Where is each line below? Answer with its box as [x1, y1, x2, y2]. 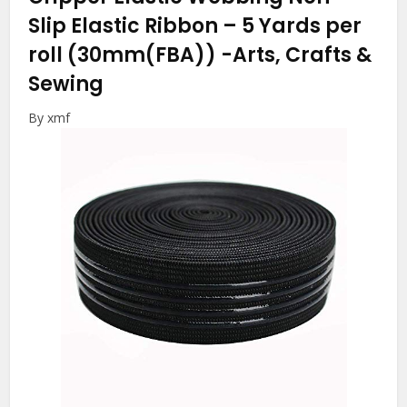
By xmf [28, 108, 71, 126]
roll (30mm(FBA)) [28, 40, 222, 69]
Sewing [28, 69, 104, 98]
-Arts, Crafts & [221, 40, 372, 69]
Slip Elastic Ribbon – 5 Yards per [28, 11, 362, 40]
